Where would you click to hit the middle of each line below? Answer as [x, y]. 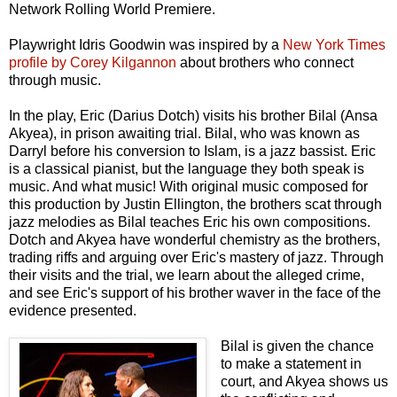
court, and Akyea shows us [304, 381]
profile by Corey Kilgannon [93, 62]
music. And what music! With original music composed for [188, 186]
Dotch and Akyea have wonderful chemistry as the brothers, [195, 239]
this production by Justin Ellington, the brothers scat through [195, 204]
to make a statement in [291, 363]
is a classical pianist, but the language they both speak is [187, 168]
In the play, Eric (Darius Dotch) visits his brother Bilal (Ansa [193, 115]
